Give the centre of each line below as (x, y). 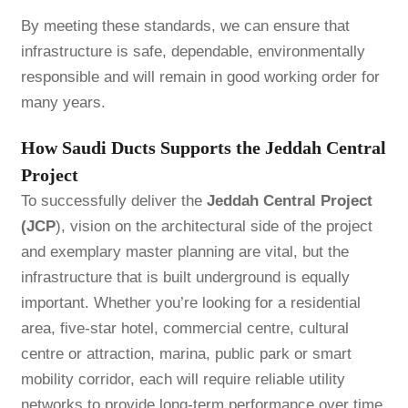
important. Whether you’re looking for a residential (190, 303)
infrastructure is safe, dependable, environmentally (193, 52)
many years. (63, 103)
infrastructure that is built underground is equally (185, 278)
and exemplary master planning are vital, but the (184, 252)
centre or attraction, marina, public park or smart (186, 354)
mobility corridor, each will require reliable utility (183, 380)
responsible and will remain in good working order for (200, 77)
